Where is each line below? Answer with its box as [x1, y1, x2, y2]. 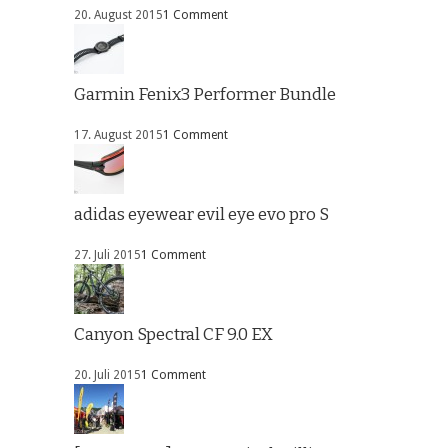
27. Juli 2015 [74, 247, 141, 262]
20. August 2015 [74, 7, 163, 22]
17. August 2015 [74, 127, 163, 142]
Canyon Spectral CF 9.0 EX [74, 323, 273, 345]
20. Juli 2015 [74, 367, 141, 382]
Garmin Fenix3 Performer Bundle [74, 83, 336, 105]
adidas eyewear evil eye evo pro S [74, 203, 329, 225]
